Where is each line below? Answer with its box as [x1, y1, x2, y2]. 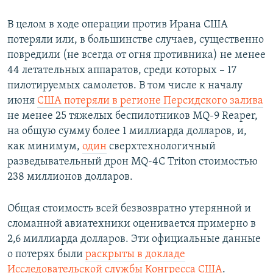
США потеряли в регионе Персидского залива [37, 95, 263, 107]
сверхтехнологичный [107, 141, 216, 153]
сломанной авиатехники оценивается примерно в [7, 218, 256, 230]
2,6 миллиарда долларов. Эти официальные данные [7, 233, 261, 246]
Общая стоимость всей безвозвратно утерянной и [7, 203, 251, 215]
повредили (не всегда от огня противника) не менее [7, 49, 266, 62]
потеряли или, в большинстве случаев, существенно [7, 34, 264, 46]
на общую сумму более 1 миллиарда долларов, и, [7, 126, 247, 138]
